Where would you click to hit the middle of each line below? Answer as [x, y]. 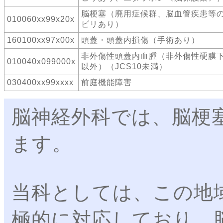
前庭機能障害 [107, 83]
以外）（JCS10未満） [124, 67]
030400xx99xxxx [40, 83]
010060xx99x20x [41, 19]
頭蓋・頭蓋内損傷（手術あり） [140, 40]
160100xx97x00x [41, 40]
